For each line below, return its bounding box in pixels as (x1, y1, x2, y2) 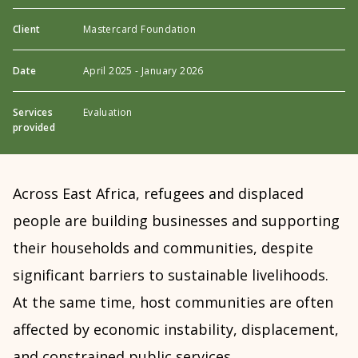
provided (13, 121, 56, 135)
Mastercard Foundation (82, 22, 197, 37)
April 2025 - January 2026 (82, 64, 204, 78)
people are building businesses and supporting (13, 211, 340, 231)
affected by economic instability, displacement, (13, 320, 339, 340)
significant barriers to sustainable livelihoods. (13, 265, 328, 285)
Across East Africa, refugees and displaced (13, 184, 304, 204)
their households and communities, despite (13, 238, 313, 258)
